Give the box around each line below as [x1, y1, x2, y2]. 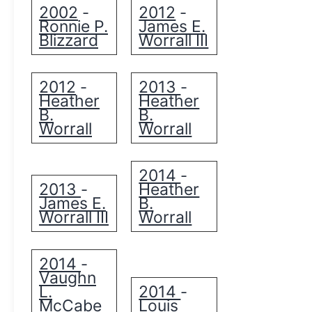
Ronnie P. [39, 16, 108, 36]
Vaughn [39, 267, 96, 288]
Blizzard [39, 30, 98, 50]
